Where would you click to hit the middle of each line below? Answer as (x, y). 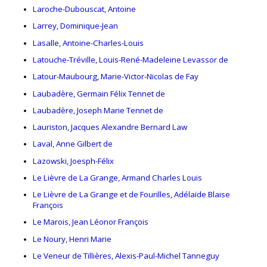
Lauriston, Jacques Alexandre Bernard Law (110, 127)
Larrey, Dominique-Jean (75, 26)
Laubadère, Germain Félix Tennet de (99, 93)
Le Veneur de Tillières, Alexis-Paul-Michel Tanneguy (126, 255)
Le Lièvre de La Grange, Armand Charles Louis (117, 177)
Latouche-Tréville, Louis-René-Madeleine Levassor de (131, 59)
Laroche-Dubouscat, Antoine (84, 9)
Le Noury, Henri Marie (72, 239)
